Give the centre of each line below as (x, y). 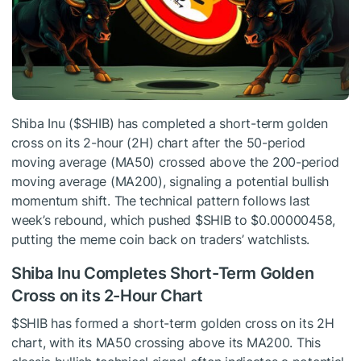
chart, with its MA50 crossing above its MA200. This (166, 343)
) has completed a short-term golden (218, 124)
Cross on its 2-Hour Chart (108, 296)
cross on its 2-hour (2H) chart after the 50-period (159, 143)
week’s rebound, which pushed (103, 220)
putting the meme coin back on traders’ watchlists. (161, 240)
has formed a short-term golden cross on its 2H (191, 324)
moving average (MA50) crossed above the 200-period (176, 162)
